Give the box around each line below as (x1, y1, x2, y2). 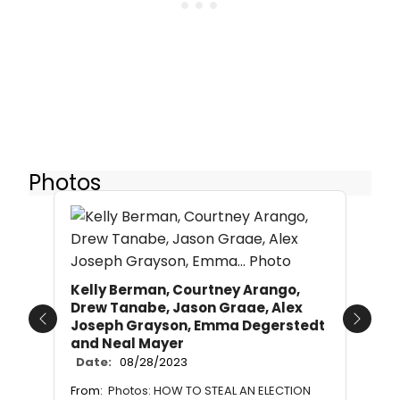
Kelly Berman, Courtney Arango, (71, 280, 300, 300)
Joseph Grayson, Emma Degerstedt (71, 316, 325, 336)
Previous (41, 318, 101, 339)
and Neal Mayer (71, 334, 184, 354)
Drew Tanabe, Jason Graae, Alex (71, 298, 303, 318)
